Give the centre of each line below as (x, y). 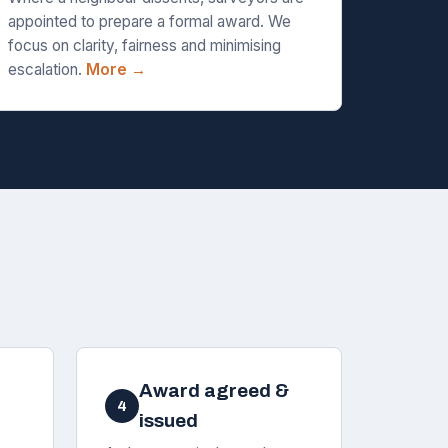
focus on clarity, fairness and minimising (145, 45)
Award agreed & (213, 390)
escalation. (47, 69)
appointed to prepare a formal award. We (150, 21)
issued (168, 420)
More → (116, 69)
